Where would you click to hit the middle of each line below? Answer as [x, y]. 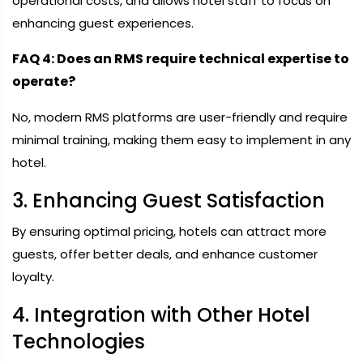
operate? [44, 81]
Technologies [79, 342]
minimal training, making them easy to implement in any [181, 140]
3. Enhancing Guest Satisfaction [169, 201]
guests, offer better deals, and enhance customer [165, 254]
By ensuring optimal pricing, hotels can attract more [169, 231]
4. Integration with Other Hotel [161, 315]
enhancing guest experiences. [103, 23]
